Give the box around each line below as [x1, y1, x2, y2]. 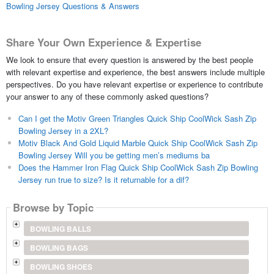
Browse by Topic [12, 200, 94, 215]
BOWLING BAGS [29, 242, 88, 253]
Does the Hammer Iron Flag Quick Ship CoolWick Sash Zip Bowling [18, 161, 258, 173]
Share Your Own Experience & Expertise [6, 35, 201, 50]
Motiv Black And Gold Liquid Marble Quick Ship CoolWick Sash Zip [18, 136, 257, 149]
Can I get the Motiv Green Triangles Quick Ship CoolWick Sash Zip [18, 112, 256, 124]
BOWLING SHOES [29, 261, 92, 272]
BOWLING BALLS [29, 223, 91, 234]
